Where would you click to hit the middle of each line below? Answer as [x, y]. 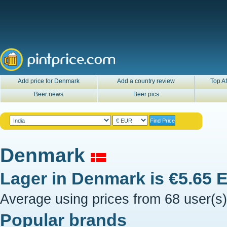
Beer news [49, 94]
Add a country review [146, 81]
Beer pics [146, 94]
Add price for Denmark [49, 81]
